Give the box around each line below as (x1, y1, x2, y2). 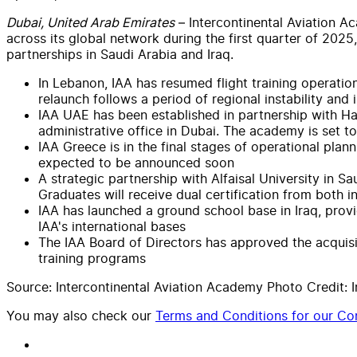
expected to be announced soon (38, 154, 234, 171)
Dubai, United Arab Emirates (6, 14, 175, 30)
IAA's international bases (38, 218, 186, 234)
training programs (38, 249, 146, 266)
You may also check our (6, 307, 151, 324)
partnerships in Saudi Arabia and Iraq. (6, 45, 233, 62)
